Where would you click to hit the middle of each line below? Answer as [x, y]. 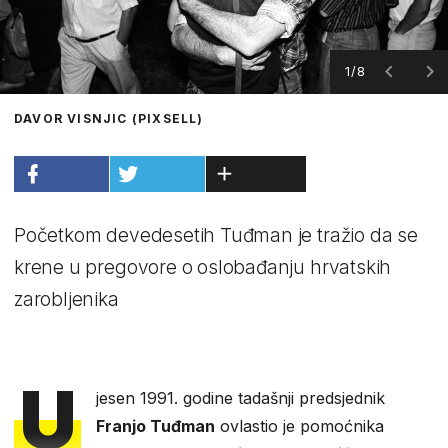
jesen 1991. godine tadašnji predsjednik [241, 397]
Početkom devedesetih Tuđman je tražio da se [216, 235]
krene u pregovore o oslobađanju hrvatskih [203, 267]
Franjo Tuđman [156, 425]
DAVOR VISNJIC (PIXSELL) [109, 118]
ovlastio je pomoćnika [300, 425]
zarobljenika [66, 299]
